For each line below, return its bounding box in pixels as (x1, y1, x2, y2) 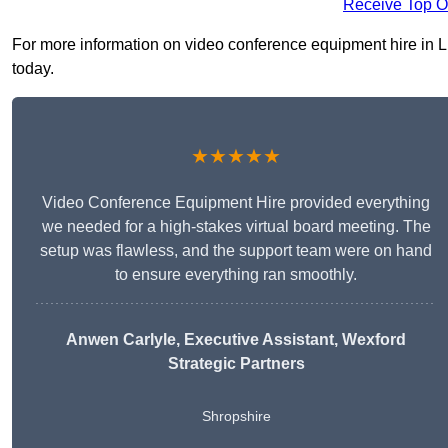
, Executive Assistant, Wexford (176, 331, 406, 349)
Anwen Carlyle (66, 331, 176, 349)
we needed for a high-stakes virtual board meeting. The (41, 218, 431, 236)
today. (12, 60, 54, 78)
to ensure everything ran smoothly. (115, 266, 357, 284)
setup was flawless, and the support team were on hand (40, 242, 432, 260)
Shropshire (201, 408, 271, 425)
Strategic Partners (167, 355, 305, 373)
